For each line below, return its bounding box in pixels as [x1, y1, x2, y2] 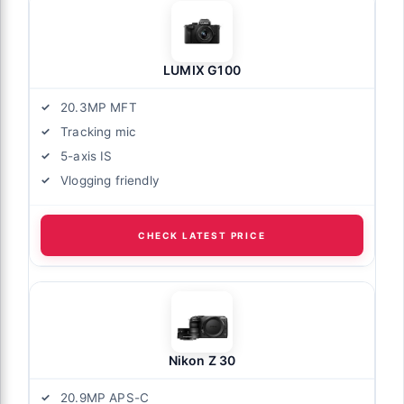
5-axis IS [60, 148, 113, 163]
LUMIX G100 [163, 61, 241, 78]
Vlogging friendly [60, 172, 160, 188]
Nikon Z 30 [168, 352, 236, 368]
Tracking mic [60, 124, 137, 139]
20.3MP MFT [60, 99, 137, 115]
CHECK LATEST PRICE [138, 229, 266, 241]
